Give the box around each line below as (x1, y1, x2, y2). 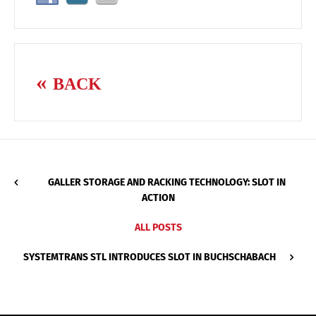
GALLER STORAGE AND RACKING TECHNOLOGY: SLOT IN (48, 176, 286, 188)
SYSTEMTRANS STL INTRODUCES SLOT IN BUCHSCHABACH (23, 251, 276, 263)
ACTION (141, 192, 175, 204)
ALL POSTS (134, 221, 182, 233)
